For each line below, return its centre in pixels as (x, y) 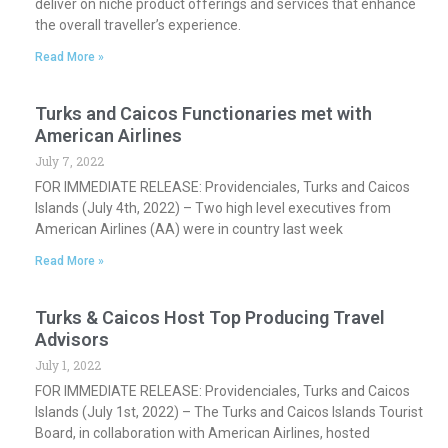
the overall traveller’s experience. (138, 24)
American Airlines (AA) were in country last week (189, 228)
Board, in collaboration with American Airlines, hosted (202, 432)
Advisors (72, 339)
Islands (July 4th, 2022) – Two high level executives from (213, 207)
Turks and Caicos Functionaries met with (203, 113)
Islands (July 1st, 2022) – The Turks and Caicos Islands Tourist (229, 411)
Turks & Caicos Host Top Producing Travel (210, 317)
